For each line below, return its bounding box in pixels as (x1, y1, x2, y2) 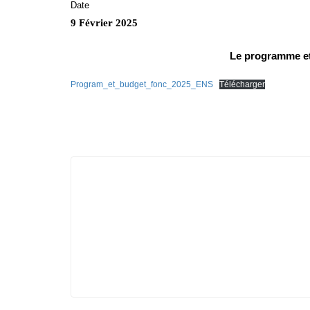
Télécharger (219, 80, 265, 89)
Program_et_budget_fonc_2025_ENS (71, 80, 213, 89)
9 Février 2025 (71, 17, 138, 28)
